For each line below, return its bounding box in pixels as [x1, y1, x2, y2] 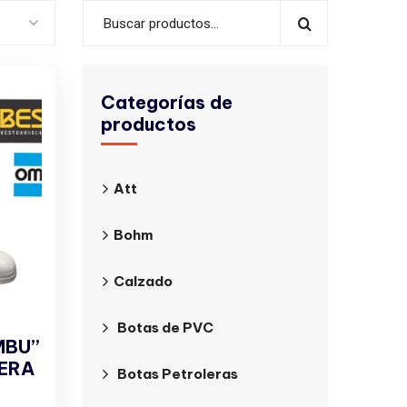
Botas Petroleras [117, 365, 238, 382]
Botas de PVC [117, 319, 213, 336]
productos [101, 113, 196, 135]
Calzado [114, 273, 173, 290]
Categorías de [101, 91, 233, 114]
